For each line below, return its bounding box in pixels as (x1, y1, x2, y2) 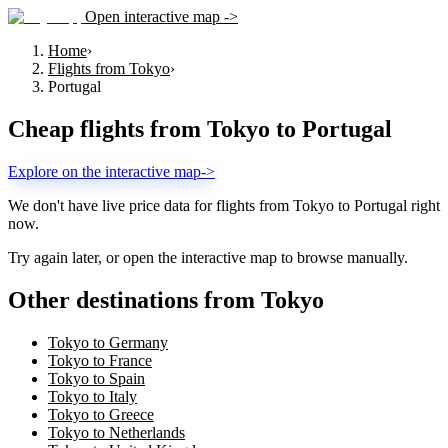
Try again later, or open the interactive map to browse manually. (8, 248, 408, 266)
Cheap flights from (8, 115, 207, 142)
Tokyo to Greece (48, 405, 154, 423)
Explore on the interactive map (8, 162, 201, 180)
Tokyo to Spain (48, 369, 145, 387)
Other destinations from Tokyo (8, 286, 324, 313)
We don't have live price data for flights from (8, 196, 293, 214)
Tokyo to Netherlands (48, 423, 185, 441)
